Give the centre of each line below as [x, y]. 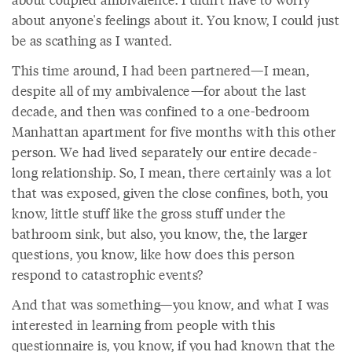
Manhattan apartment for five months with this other [174, 131]
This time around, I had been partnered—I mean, [160, 70]
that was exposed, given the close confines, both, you [170, 192]
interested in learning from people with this [143, 324]
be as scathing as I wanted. [92, 40]
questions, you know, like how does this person [153, 254]
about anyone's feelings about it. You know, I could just [176, 20]
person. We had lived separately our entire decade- [164, 152]
